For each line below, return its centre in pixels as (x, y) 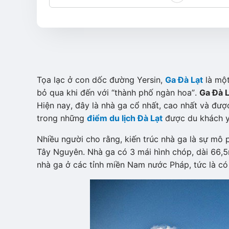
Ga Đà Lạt (184, 80)
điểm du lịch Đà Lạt (125, 118)
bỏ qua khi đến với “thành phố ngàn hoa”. (118, 93)
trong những (62, 118)
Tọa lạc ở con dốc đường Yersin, (101, 80)
